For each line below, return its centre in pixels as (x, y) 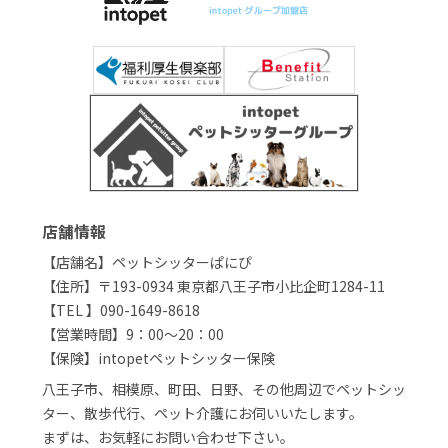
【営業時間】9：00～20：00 (133, 334)
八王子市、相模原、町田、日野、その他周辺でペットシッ (224, 389)
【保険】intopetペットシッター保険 (158, 358)
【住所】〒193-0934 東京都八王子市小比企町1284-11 (213, 286)
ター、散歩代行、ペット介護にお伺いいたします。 (202, 413)
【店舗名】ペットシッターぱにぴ (147, 262)
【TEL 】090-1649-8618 (121, 310)
